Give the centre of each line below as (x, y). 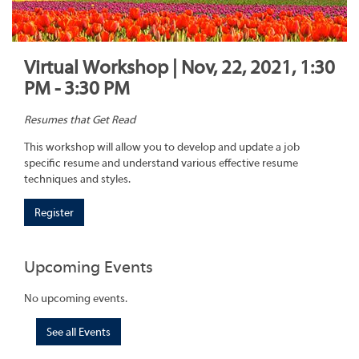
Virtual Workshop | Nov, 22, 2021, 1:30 (179, 68)
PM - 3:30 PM (77, 89)
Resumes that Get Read (80, 121)
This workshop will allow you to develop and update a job (162, 148)
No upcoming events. (76, 298)
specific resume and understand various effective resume (161, 164)
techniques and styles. (77, 180)
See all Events (79, 332)
